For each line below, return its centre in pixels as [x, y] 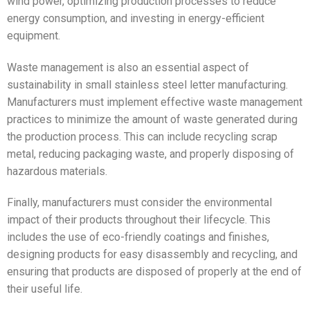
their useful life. [45, 289]
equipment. [34, 35]
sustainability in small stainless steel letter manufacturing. [147, 84]
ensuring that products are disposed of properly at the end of [154, 272]
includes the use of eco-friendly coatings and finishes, [138, 237]
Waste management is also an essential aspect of [128, 67]
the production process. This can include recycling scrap [142, 136]
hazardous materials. [57, 171]
